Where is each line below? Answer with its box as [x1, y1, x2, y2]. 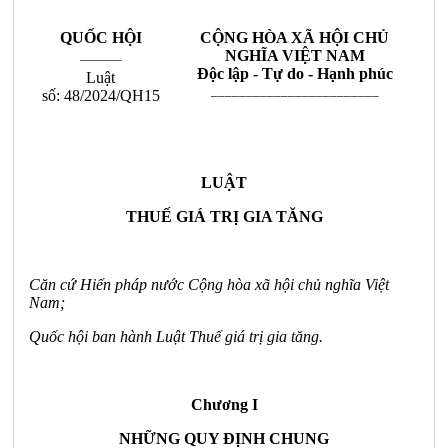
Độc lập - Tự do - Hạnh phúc [196, 64, 393, 82]
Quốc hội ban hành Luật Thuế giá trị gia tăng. [29, 327, 323, 345]
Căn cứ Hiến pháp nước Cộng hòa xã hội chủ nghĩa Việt [29, 275, 389, 293]
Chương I [190, 395, 258, 413]
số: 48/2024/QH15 [41, 87, 160, 105]
